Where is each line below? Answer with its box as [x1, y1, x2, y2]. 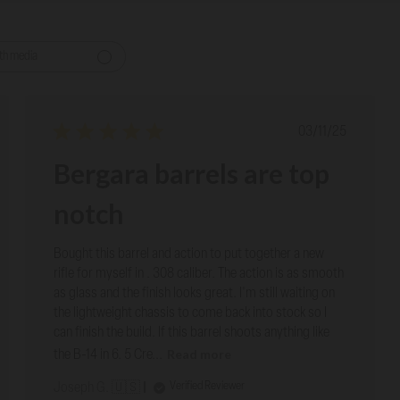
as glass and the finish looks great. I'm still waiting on [54, 287, 336, 302]
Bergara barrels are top [54, 157, 330, 190]
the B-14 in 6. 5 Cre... [54, 347, 163, 362]
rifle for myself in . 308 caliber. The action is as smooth [54, 267, 345, 282]
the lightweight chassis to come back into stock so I [54, 306, 328, 321]
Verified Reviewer [170, 380, 246, 393]
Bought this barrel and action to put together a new [54, 247, 325, 262]
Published [321, 124, 373, 139]
